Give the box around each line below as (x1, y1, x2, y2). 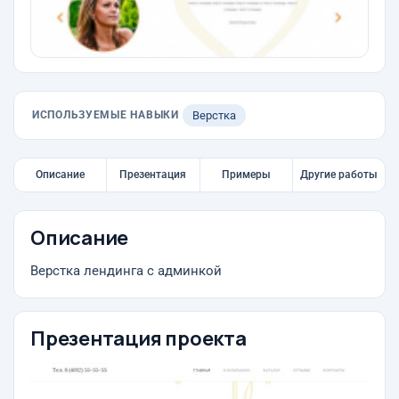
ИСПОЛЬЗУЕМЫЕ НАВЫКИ (32, 109, 179, 121)
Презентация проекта (30, 325, 247, 352)
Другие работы (299, 168, 378, 181)
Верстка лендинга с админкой (30, 264, 222, 279)
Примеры (221, 168, 271, 181)
